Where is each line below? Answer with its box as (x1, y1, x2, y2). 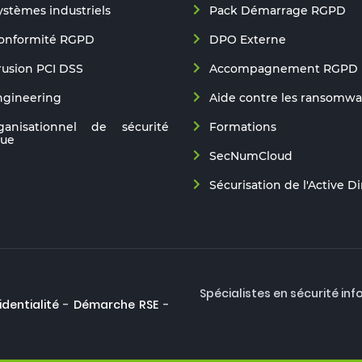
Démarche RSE (73, 297, 159, 314)
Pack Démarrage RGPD (209, 3, 346, 18)
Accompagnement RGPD (209, 61, 358, 76)
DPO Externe (209, 32, 286, 47)
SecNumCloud (209, 149, 293, 163)
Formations (209, 120, 276, 134)
